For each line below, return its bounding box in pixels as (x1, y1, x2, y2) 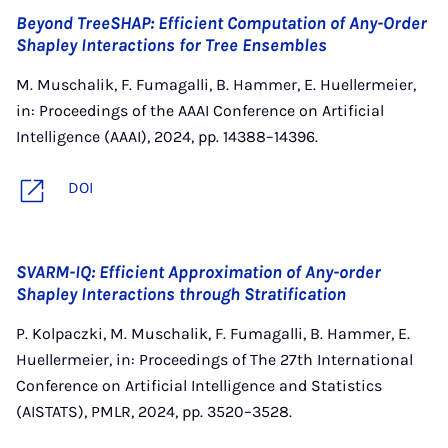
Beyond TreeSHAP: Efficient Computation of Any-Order (16, 12, 427, 34)
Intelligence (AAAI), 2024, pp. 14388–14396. (16, 127, 318, 146)
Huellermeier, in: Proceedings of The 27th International (16, 350, 413, 369)
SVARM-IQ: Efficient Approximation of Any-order (16, 261, 381, 283)
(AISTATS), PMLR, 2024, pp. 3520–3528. (16, 402, 292, 421)
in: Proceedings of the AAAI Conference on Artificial (16, 101, 384, 120)
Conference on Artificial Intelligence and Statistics (16, 376, 382, 395)
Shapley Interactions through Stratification (16, 283, 346, 305)
